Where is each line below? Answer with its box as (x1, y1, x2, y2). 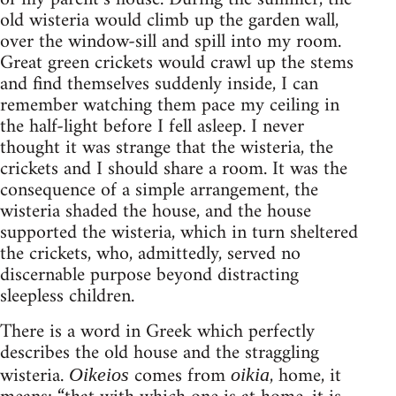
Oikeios (69, 363, 129, 386)
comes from (129, 359, 231, 394)
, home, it (270, 359, 341, 394)
